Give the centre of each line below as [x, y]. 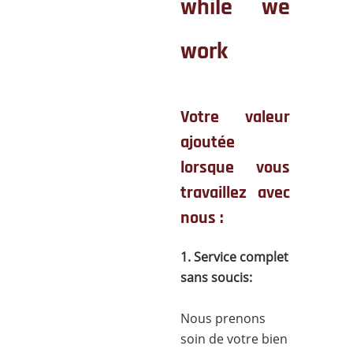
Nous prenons [223, 318]
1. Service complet [235, 257]
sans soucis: [217, 277]
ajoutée [208, 143]
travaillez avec [236, 193]
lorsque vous [236, 168]
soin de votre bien [234, 339]
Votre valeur [236, 117]
